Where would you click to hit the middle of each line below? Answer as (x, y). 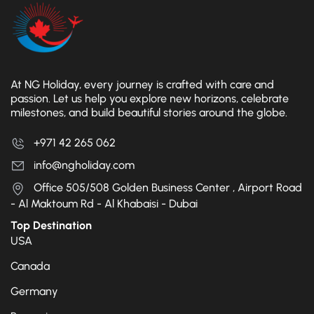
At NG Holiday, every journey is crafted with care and (142, 85)
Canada (30, 266)
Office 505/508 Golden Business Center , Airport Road (168, 188)
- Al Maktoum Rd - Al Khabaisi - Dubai (104, 203)
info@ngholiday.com (84, 165)
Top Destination (51, 225)
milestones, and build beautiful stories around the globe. (149, 113)
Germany (34, 291)
